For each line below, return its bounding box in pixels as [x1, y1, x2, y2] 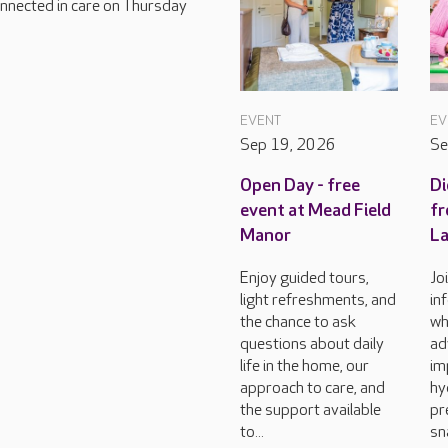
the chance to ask [240, 313, 356, 332]
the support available [240, 401, 381, 420]
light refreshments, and [240, 291, 396, 310]
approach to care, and [240, 379, 385, 398]
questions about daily [240, 335, 384, 354]
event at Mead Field [240, 200, 391, 221]
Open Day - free [240, 175, 360, 196]
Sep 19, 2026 [240, 136, 336, 155]
